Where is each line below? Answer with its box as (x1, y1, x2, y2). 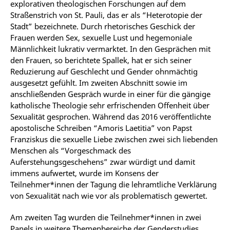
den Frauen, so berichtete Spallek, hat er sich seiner (10, 55, 191, 65)
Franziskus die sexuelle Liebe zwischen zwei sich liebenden (10, 134, 218, 144)
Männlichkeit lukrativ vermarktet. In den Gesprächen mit (10, 44, 210, 54)
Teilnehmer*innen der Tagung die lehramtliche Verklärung (10, 179, 217, 189)
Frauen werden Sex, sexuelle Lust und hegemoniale (10, 32, 192, 43)
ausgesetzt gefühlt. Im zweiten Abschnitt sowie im (10, 78, 187, 88)
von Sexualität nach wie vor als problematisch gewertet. (10, 190, 207, 201)
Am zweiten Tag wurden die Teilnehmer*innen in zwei (10, 212, 201, 222)
